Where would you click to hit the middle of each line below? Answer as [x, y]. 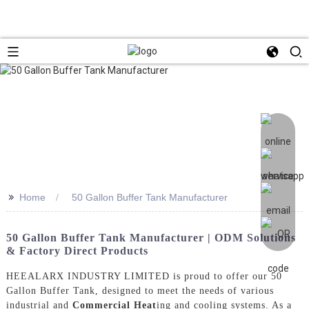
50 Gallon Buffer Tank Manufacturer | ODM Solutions [151, 237]
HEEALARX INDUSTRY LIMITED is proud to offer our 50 [144, 276]
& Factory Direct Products [77, 250]
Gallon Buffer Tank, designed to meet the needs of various [140, 290]
